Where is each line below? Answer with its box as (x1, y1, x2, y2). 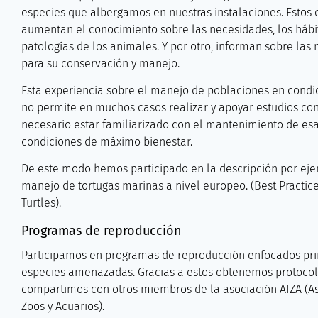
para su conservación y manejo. (21, 57, 180, 70)
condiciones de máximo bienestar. (21, 135, 192, 148)
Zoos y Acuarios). (21, 300, 104, 313)
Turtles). (21, 196, 61, 209)
